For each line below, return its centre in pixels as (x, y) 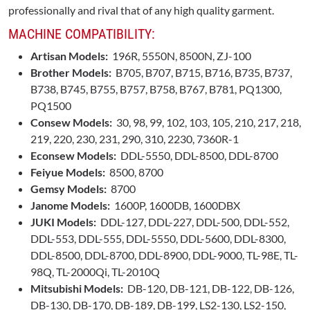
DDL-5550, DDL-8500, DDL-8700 (197, 156)
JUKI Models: (63, 222)
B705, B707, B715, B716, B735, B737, (202, 73)
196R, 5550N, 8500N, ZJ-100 (180, 56)
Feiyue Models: (70, 172)
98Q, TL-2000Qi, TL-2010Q (95, 272)
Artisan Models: (69, 56)
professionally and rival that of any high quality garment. (141, 10)
